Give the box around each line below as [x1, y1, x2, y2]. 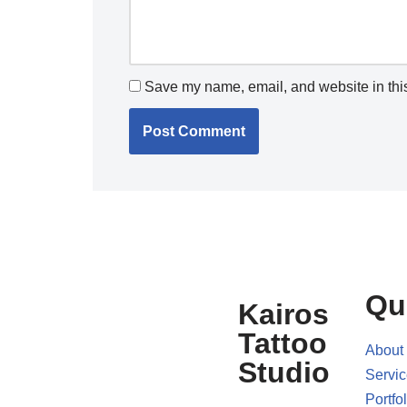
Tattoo [238, 327, 327, 361]
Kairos [238, 298, 329, 332]
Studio [238, 356, 330, 390]
